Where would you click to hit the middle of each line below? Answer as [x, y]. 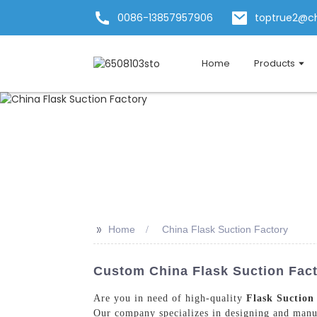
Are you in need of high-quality [170, 298]
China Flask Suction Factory [225, 229]
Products [275, 63]
